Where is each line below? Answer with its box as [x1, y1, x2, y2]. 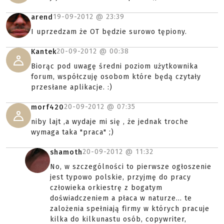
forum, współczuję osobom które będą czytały [31, 72, 201, 81]
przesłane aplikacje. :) [31, 83, 112, 91]
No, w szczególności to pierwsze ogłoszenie [50, 162, 211, 171]
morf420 [31, 103, 64, 111]
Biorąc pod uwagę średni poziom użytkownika [31, 62, 198, 70]
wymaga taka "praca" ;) [31, 128, 114, 136]
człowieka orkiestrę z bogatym [50, 183, 162, 192]
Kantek [31, 47, 56, 56]
